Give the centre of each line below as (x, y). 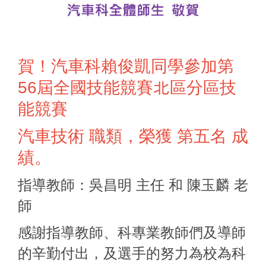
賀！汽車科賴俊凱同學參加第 (126, 66)
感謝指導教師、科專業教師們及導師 (132, 233)
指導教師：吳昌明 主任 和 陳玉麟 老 (133, 185)
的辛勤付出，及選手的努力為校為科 (132, 254)
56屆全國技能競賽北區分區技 (127, 88)
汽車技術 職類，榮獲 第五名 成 (133, 137)
